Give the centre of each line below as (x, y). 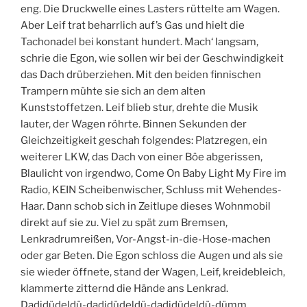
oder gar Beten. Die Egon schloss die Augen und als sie (152, 256)
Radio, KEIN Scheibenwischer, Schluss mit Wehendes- (151, 190)
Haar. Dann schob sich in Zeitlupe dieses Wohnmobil (146, 207)
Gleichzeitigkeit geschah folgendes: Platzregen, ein (144, 141)
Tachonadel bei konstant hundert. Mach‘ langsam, (139, 42)
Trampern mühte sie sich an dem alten (113, 91)
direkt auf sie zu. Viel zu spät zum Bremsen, (124, 223)
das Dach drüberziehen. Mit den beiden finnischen (141, 75)
